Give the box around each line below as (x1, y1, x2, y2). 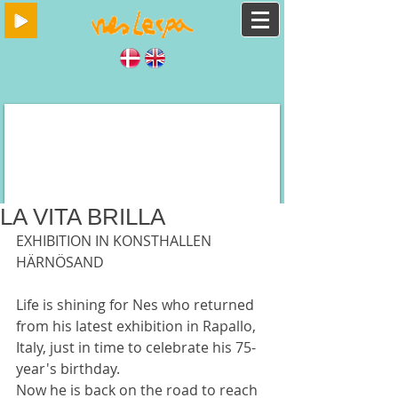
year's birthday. (16, 359, 120, 378)
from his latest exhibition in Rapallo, (16, 316, 259, 336)
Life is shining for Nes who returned (16, 295, 258, 314)
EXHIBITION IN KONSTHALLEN (16, 231, 215, 251)
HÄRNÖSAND (16, 252, 104, 272)
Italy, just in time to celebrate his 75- (16, 338, 256, 357)
